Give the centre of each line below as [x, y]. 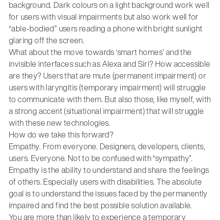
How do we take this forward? [61, 135]
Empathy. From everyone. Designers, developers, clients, [107, 147]
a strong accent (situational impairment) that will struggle [106, 111]
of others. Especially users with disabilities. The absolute [105, 182]
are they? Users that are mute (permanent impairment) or [107, 76]
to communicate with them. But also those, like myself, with [110, 99]
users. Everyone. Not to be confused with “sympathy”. [101, 158]
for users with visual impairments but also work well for [104, 17]
